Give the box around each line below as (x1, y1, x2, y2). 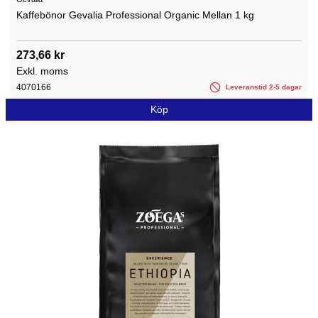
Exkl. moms (16, 65, 68, 77)
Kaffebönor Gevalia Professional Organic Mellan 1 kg (16, 9, 254, 21)
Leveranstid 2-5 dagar (224, 82, 302, 91)
